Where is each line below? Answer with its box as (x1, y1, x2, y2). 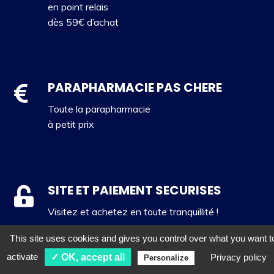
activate (7, 251, 41, 262)
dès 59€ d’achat (47, 15, 119, 28)
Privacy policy (210, 251, 267, 262)
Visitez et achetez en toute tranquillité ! (47, 205, 218, 218)
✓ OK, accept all (51, 251, 125, 262)
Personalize (144, 253, 189, 262)
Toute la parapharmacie (47, 103, 150, 116)
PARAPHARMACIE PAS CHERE (47, 79, 222, 97)
